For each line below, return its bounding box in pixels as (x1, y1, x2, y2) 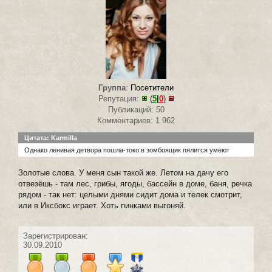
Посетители (131, 83, 174, 93)
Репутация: (98, 94, 141, 104)
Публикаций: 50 (107, 105, 165, 115)
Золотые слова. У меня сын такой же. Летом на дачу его (18, 168, 228, 178)
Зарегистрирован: (23, 231, 88, 241)
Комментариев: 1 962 (97, 116, 175, 126)
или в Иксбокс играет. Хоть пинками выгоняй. (18, 201, 186, 211)
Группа (98, 83, 126, 93)
